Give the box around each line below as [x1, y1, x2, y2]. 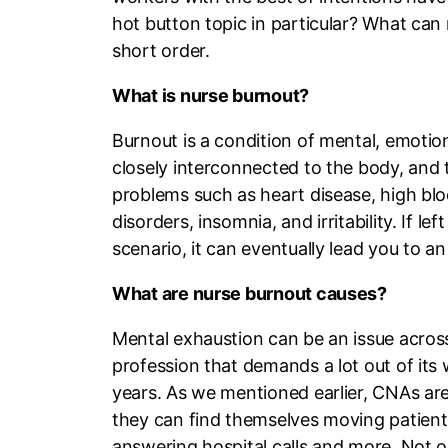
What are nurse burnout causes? [112, 283, 387, 305]
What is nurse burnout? [112, 85, 310, 107]
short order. [112, 40, 210, 62]
